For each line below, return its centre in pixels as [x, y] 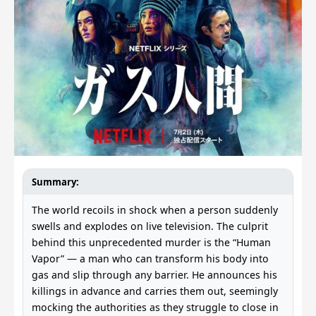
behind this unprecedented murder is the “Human [151, 242]
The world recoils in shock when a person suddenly [155, 210]
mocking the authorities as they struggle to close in [155, 307]
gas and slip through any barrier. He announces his [154, 275]
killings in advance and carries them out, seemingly [155, 291]
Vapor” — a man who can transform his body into [150, 259]
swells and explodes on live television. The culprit [150, 226]
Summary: [55, 182]
